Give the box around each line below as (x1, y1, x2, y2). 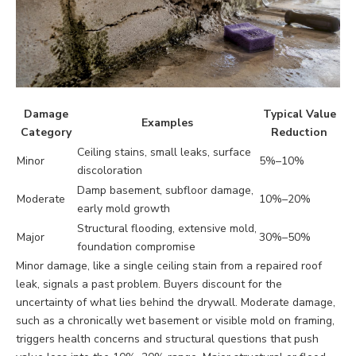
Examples (141, 115, 193, 131)
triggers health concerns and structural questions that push (16, 331, 319, 347)
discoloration (77, 163, 142, 179)
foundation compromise (77, 239, 195, 255)
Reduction (271, 125, 327, 141)
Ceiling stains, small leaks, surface (77, 145, 251, 161)
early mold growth (77, 201, 170, 217)
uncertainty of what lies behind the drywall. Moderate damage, (16, 295, 335, 311)
